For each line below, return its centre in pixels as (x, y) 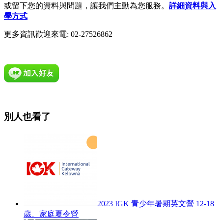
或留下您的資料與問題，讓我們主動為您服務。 (86, 5)
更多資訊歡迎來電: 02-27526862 (58, 34)
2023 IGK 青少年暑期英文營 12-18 (156, 204)
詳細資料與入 (192, 5)
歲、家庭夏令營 (51, 214)
